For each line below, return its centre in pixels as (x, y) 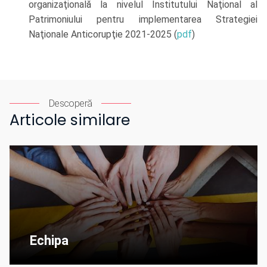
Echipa (49, 241)
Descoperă (71, 104)
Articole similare (70, 120)
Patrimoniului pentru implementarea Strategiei (143, 20)
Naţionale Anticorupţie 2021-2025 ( (103, 35)
